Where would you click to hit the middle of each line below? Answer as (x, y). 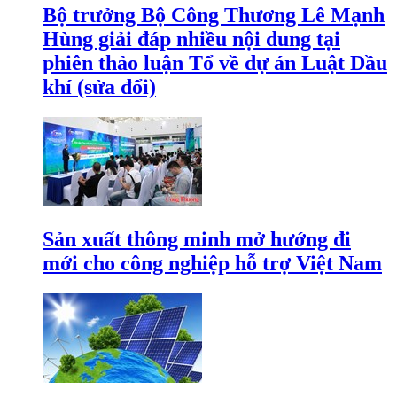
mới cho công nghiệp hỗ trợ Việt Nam (212, 263)
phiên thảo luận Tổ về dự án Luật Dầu (215, 62)
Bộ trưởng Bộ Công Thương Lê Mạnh (214, 15)
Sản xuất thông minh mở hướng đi (197, 239)
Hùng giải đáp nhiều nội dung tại (191, 39)
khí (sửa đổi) (99, 86)
